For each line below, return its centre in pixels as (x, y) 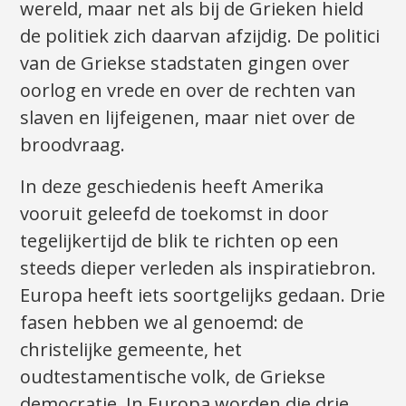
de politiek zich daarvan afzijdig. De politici (200, 35)
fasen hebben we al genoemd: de (162, 322)
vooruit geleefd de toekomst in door (175, 213)
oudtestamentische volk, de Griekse (173, 376)
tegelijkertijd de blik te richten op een (180, 240)
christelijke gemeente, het (131, 349)
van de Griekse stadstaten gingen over (185, 63)
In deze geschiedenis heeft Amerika (172, 186)
